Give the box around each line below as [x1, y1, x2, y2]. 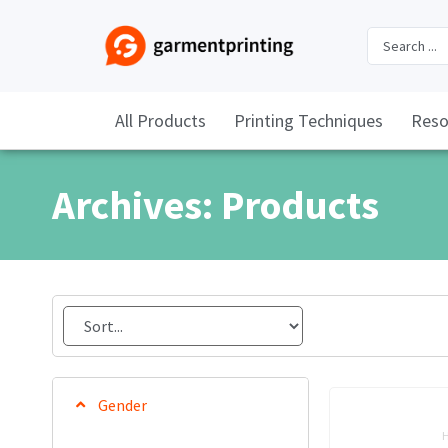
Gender [98, 394, 147, 415]
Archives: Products [52, 179, 379, 230]
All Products [114, 108, 206, 132]
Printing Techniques [233, 108, 383, 132]
